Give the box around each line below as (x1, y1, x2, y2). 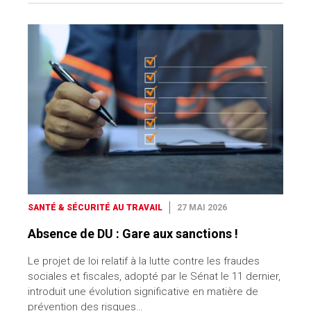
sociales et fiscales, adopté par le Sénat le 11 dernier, (28, 269, 280, 283)
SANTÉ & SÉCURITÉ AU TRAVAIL (28, 202, 162, 212)
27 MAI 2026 (177, 202, 227, 212)
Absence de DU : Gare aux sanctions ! (28, 226, 238, 241)
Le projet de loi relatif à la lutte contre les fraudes (28, 254, 260, 267)
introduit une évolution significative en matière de (28, 285, 258, 298)
